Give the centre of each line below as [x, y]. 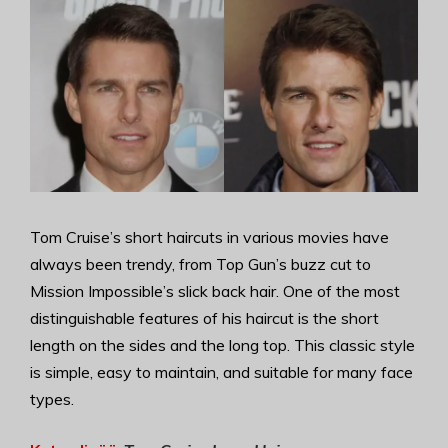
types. [52, 399]
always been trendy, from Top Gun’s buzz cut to [200, 264]
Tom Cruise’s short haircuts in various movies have [209, 237]
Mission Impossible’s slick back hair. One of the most [215, 291]
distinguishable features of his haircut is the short [204, 318]
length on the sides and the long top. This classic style [222, 345]
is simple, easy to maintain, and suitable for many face [221, 372]
